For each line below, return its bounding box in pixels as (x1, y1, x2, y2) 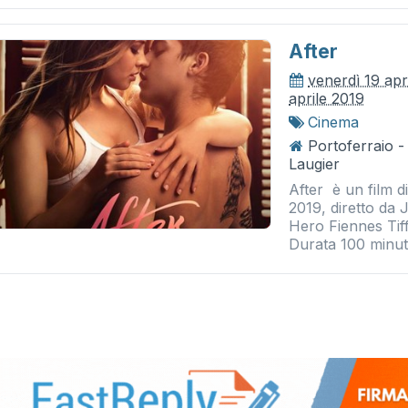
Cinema (308, 113, 360, 131)
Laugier (289, 155, 341, 173)
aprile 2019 (289, 89, 365, 107)
